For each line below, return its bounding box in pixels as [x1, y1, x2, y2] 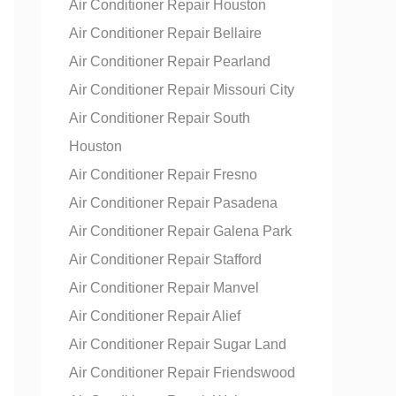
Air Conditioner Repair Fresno [69, 167, 257, 182]
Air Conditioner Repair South [69, 110, 250, 126]
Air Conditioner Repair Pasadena [69, 195, 278, 210]
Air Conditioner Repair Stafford [69, 252, 262, 267]
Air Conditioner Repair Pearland [69, 54, 270, 69]
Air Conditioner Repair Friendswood [69, 365, 295, 380]
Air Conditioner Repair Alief [69, 308, 240, 324]
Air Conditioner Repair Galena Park [69, 224, 292, 239]
